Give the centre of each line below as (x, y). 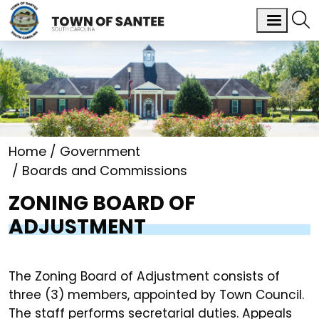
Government (100, 152)
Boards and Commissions (105, 171)
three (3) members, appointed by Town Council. (156, 295)
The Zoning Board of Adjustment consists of (144, 277)
